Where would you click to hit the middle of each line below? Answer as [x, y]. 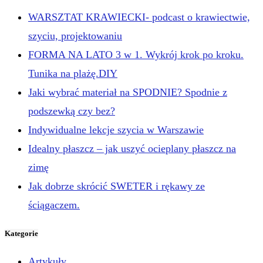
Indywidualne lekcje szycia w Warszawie [116, 129]
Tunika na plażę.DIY [73, 73]
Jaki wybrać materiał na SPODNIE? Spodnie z [128, 92]
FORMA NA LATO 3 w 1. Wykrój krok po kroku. [136, 54]
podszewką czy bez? [72, 111]
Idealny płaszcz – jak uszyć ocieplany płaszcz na [132, 148]
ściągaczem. [54, 205]
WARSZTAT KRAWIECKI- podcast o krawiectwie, [139, 17]
